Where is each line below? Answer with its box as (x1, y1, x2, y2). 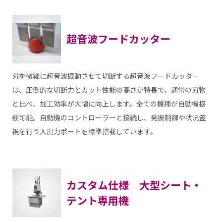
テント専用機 (66, 193, 129, 208)
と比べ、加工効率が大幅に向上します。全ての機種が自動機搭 (11, 99, 206, 109)
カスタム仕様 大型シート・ (66, 177, 202, 193)
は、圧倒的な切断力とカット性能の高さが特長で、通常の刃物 (11, 85, 206, 95)
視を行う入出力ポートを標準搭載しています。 (11, 126, 157, 137)
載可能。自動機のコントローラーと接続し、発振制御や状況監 (11, 112, 206, 123)
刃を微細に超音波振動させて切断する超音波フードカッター (11, 71, 199, 81)
